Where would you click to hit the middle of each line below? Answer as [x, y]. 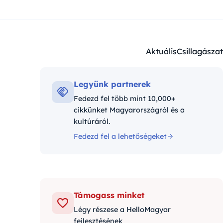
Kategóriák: [167, 57]
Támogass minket [109, 195]
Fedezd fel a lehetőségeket [120, 137]
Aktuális [161, 52]
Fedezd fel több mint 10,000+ [125, 99]
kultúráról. [92, 122]
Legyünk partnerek [112, 84]
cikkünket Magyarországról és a [129, 110]
